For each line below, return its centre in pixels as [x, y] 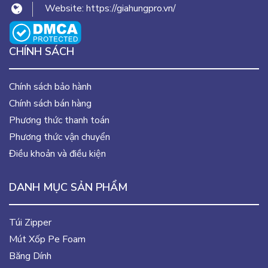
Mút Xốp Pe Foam [47, 239]
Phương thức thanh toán [59, 120]
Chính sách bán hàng [50, 103]
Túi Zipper [30, 223]
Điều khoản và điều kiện [57, 154]
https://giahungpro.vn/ [131, 8]
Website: [66, 8]
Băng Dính [30, 256]
